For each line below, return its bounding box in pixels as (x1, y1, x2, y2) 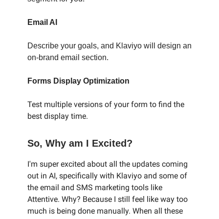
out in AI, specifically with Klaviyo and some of (27, 171, 187, 180)
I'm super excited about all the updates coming (27, 159, 188, 169)
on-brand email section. (27, 53, 109, 62)
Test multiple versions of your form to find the (27, 100, 184, 109)
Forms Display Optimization (27, 77, 130, 85)
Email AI (27, 18, 57, 26)
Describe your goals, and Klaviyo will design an (27, 42, 192, 50)
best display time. (27, 111, 88, 121)
